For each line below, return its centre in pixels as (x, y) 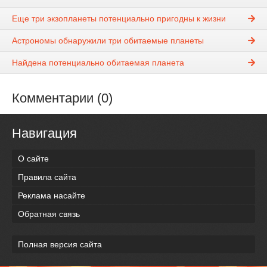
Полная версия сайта (60, 244)
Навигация (44, 133)
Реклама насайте (52, 195)
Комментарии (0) (62, 98)
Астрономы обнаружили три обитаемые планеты (108, 41)
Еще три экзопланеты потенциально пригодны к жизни (119, 19)
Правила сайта (47, 177)
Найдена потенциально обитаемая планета (98, 63)
